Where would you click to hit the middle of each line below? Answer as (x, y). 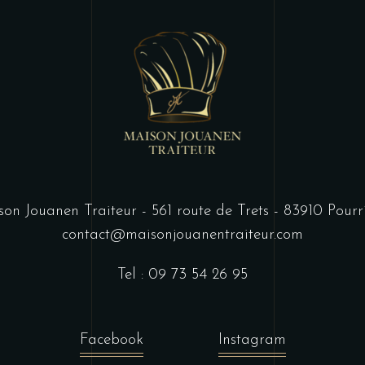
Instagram (252, 340)
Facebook (111, 340)
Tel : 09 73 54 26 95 (182, 275)
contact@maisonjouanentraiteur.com (182, 235)
